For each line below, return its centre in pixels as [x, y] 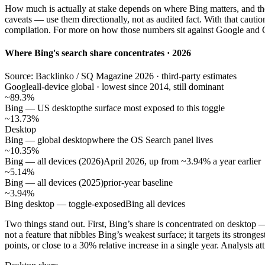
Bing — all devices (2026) [54, 161]
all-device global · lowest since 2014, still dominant [128, 87]
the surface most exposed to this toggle [153, 108]
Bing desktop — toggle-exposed [65, 204]
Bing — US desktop [43, 108]
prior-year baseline [138, 183]
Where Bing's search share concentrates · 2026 [98, 53]
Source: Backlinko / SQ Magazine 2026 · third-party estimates [121, 76]
